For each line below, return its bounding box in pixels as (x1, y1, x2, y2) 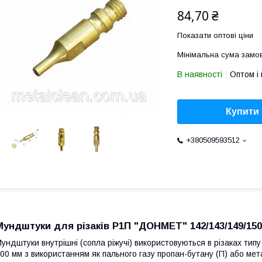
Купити (226, 106, 259, 117)
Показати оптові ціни (177, 31, 253, 40)
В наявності (177, 70, 222, 79)
